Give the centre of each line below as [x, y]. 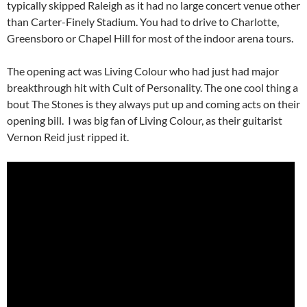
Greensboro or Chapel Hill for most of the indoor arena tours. [150, 38]
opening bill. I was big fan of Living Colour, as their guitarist [145, 121]
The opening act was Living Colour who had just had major [143, 71]
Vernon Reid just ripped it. [68, 137]
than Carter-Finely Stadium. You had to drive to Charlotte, [143, 22]
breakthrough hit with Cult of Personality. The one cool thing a [152, 88]
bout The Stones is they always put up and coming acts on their [153, 104]
